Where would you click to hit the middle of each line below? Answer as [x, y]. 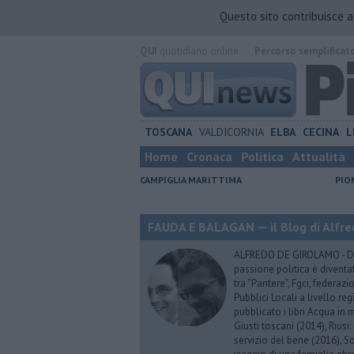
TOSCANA [168, 132]
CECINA [321, 132]
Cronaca [209, 156]
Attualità [319, 156]
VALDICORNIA [231, 132]
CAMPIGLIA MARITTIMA [191, 180]
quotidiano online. [199, 51]
